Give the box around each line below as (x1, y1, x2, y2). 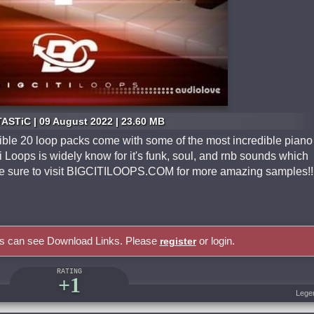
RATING (57, 268, 82, 275)
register (159, 235, 196, 247)
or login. (196, 235, 235, 247)
